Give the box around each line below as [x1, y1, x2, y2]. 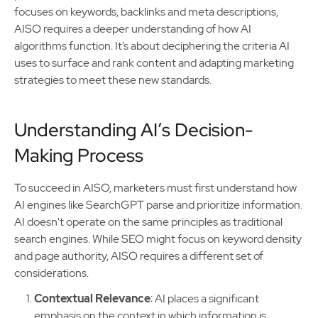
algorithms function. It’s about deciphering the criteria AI [14, 38, 290, 53]
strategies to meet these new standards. [14, 72, 212, 87]
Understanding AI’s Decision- [14, 118, 253, 142]
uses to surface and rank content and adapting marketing [14, 55, 294, 70]
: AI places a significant [150, 291, 259, 306]
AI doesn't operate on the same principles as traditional [14, 214, 283, 229]
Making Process [14, 143, 143, 168]
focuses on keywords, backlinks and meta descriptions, [14, 4, 278, 19]
